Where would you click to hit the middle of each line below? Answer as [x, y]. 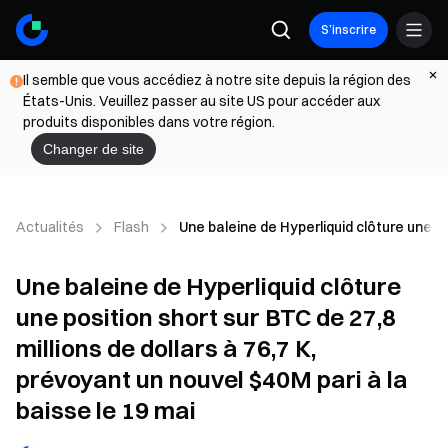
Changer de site [93, 149]
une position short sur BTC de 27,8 [206, 317]
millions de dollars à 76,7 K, [166, 348]
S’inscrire [348, 29]
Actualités [50, 226]
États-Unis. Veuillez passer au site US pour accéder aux [201, 101]
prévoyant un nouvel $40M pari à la [212, 379]
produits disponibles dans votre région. [149, 122]
